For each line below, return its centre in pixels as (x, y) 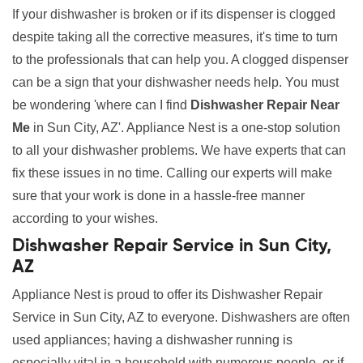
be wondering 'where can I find (101, 105)
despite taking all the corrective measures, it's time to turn (175, 37)
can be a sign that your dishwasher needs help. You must (175, 83)
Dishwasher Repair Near (265, 105)
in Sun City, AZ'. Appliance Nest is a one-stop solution (185, 128)
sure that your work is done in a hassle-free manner (158, 196)
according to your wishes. (87, 219)
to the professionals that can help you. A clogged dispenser (180, 60)
